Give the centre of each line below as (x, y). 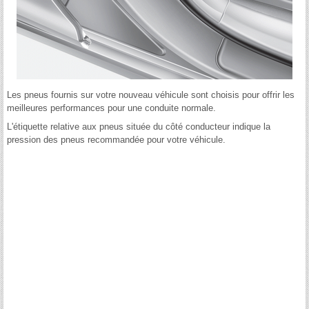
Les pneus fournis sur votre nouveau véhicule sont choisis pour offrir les (151, 95)
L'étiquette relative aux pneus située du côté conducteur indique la (139, 127)
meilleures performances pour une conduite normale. (111, 108)
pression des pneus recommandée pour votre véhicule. (116, 140)
